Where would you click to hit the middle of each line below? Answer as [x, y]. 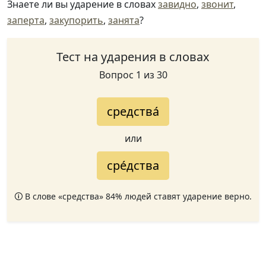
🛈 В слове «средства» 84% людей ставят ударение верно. [133, 196]
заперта [26, 20]
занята [124, 20]
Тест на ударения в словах [133, 56]
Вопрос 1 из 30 [133, 75]
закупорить [76, 20]
